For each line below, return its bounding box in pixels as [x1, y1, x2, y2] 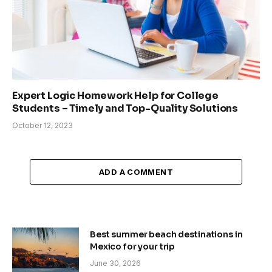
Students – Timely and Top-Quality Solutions [12, 102, 239, 115]
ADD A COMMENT [98, 167, 174, 177]
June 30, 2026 [90, 259, 141, 268]
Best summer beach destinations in [90, 229, 243, 240]
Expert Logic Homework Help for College [12, 89, 219, 102]
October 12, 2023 [12, 121, 73, 130]
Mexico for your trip [90, 241, 175, 252]
